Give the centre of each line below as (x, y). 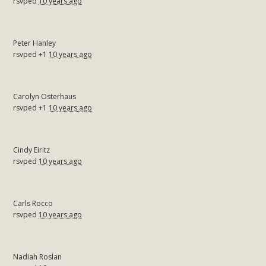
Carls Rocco (33, 203)
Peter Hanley (35, 43)
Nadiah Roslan (38, 256)
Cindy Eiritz (32, 150)
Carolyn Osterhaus (45, 96)
